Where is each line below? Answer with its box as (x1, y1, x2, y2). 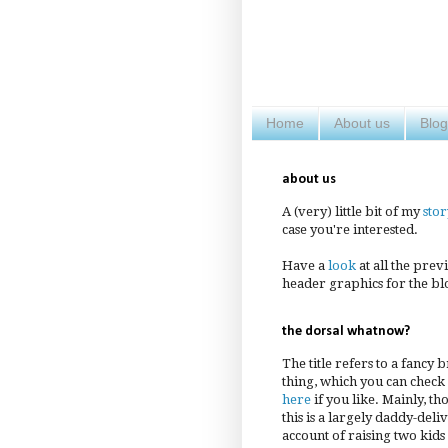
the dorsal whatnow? (282, 323, 410, 339)
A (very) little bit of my (282, 203, 423, 219)
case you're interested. (282, 221, 418, 237)
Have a (282, 257, 328, 273)
